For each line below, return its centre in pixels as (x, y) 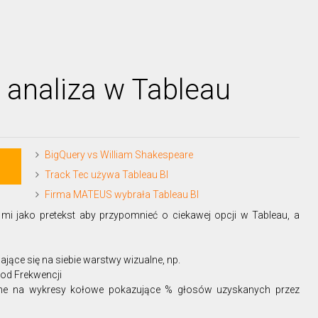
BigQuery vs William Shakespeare (119, 155)
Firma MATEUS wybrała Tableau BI (122, 194)
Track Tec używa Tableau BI (106, 175)
